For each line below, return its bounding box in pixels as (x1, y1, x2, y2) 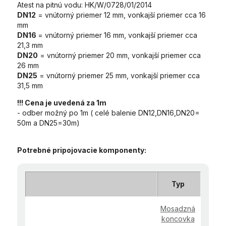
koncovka (161, 214, 195, 223)
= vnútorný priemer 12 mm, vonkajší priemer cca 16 (36, 11, 206, 20)
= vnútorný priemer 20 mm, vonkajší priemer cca (38, 51, 201, 60)
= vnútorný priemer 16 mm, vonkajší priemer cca (38, 31, 197, 40)
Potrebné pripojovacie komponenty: (17, 146, 148, 155)
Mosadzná (160, 204, 195, 213)
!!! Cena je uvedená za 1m (17, 98, 106, 107)
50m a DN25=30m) (17, 119, 80, 128)
